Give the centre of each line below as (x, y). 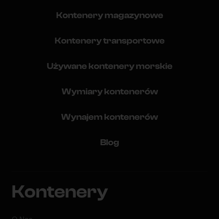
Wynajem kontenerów (109, 117)
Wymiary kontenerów (109, 92)
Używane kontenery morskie (109, 66)
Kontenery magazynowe (109, 16)
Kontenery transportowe (109, 41)
